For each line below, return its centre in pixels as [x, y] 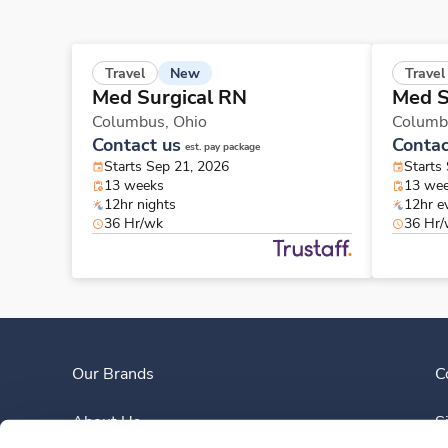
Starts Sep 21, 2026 [166, 167]
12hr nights [140, 205]
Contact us [136, 145]
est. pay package [222, 147]
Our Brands [113, 374]
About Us [106, 422]
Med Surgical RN [169, 98]
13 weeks [134, 186]
